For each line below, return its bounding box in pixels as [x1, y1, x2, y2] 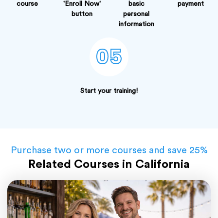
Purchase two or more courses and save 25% [10, 145, 208, 156]
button [71, 11, 92, 18]
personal [123, 11, 149, 18]
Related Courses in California [28, 159, 190, 171]
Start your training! [80, 88, 138, 95]
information [118, 21, 154, 28]
